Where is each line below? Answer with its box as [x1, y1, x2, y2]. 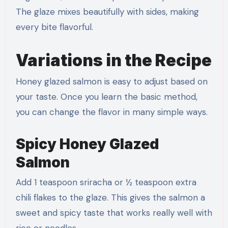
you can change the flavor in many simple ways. [15, 106, 208, 118]
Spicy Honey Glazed [15, 135, 159, 153]
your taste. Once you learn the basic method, [15, 91, 197, 102]
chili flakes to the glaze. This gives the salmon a [15, 192, 205, 204]
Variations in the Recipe [15, 50, 212, 70]
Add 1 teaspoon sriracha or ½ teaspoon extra [15, 177, 196, 188]
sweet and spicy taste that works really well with [15, 207, 212, 219]
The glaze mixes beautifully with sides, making [15, 6, 199, 17]
